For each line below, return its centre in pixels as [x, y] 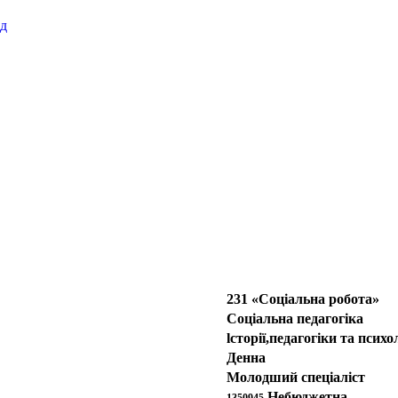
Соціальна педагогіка [295, 319]
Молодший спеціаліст [296, 378]
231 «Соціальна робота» [303, 299]
